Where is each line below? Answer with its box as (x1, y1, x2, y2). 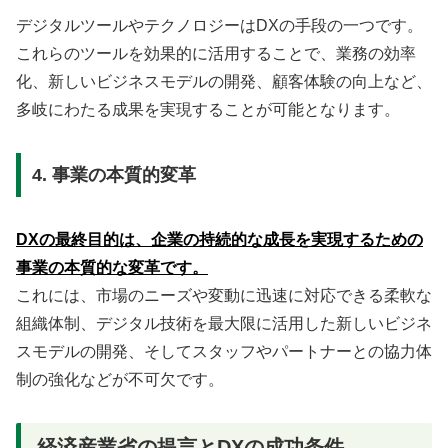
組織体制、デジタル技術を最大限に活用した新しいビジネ (16, 314, 432, 332)
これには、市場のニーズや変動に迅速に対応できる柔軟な (16, 286, 432, 304)
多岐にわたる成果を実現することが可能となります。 (16, 101, 400, 119)
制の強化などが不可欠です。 (16, 370, 224, 388)
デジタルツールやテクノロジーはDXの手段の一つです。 (16, 17, 423, 35)
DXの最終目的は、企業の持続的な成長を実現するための (16, 230, 423, 248)
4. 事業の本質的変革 (31, 164, 196, 185)
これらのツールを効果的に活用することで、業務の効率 (16, 45, 416, 63)
